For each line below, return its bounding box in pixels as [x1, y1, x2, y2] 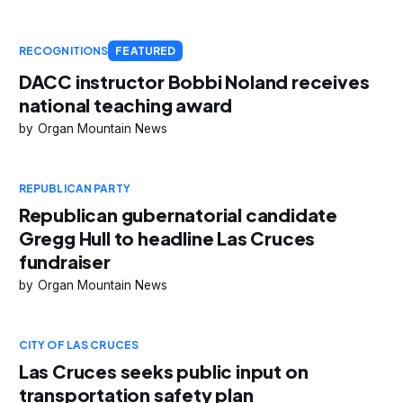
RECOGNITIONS [18, 43, 109, 58]
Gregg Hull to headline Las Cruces [18, 226, 316, 249]
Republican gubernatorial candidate [18, 202, 338, 226]
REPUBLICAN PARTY [18, 181, 130, 195]
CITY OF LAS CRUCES [18, 337, 139, 352]
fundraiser [18, 249, 111, 273]
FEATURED [115, 43, 176, 58]
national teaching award [18, 93, 233, 116]
